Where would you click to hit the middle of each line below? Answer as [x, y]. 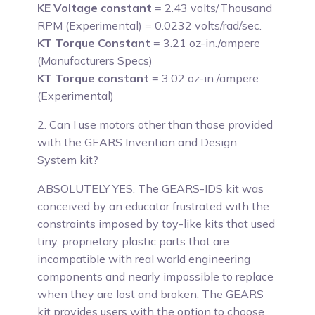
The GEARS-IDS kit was [200, 188]
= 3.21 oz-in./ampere [206, 43]
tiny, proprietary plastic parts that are [134, 241]
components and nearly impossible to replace [156, 276]
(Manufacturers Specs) [95, 60]
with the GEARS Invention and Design [137, 142]
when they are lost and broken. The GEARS [151, 294]
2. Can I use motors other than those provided [155, 124]
